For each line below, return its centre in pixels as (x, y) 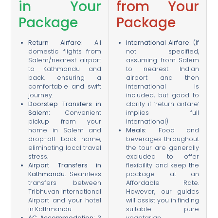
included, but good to (163, 95)
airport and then (163, 78)
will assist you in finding (163, 200)
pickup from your (65, 122)
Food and (173, 130)
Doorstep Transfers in (65, 104)
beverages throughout (163, 139)
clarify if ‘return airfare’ (163, 104)
